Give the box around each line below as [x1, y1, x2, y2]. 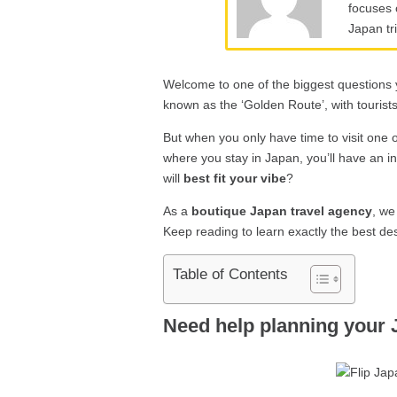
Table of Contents [173, 266, 289, 284]
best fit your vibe [183, 171, 287, 186]
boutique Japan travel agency [191, 204, 373, 219]
